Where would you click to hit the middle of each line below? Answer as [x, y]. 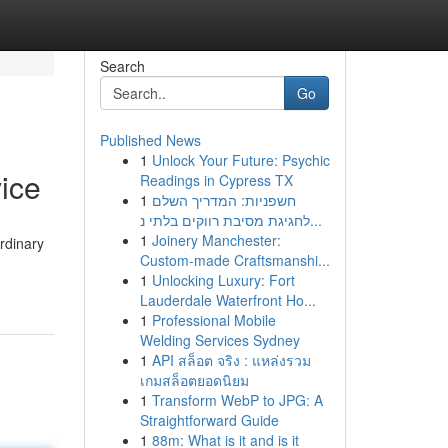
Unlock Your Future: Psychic [240, 160]
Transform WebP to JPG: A [237, 400]
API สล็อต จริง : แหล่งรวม [231, 360]
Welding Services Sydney [219, 340]
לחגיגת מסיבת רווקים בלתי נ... [315, 220]
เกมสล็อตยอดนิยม [194, 380]
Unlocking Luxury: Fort [223, 280]
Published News [150, 140]
